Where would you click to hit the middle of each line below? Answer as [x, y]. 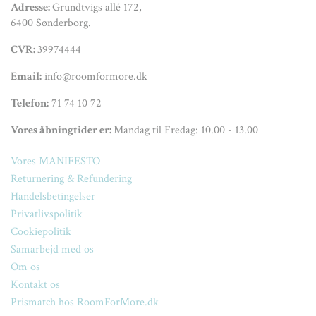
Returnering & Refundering [71, 178]
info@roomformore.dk [95, 76]
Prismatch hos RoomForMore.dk [85, 302]
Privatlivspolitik [47, 214]
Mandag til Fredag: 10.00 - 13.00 [186, 130]
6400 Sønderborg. [51, 23]
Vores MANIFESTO [55, 161]
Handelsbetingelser [53, 196]
